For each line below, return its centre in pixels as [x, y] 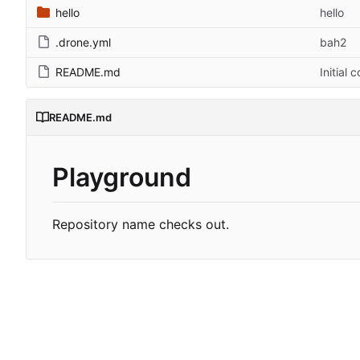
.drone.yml [83, 43]
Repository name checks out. [141, 225]
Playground [122, 178]
